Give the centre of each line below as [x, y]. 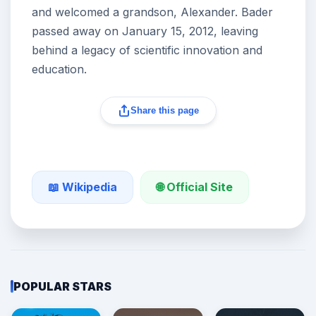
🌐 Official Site [195, 187]
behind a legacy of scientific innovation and [147, 50]
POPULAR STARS [62, 286]
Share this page [164, 111]
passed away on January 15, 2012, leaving [145, 31]
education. [59, 69]
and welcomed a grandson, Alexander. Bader [152, 12]
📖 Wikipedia [83, 187]
